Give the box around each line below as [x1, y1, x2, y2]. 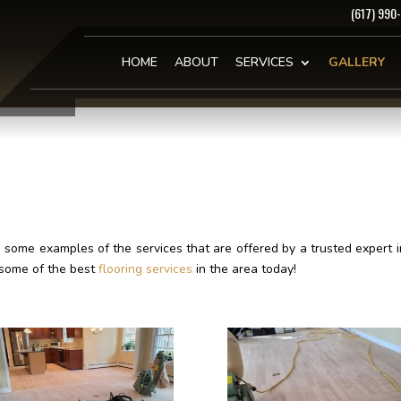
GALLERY [328, 54, 385, 71]
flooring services [98, 260, 193, 278]
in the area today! [192, 260, 297, 278]
